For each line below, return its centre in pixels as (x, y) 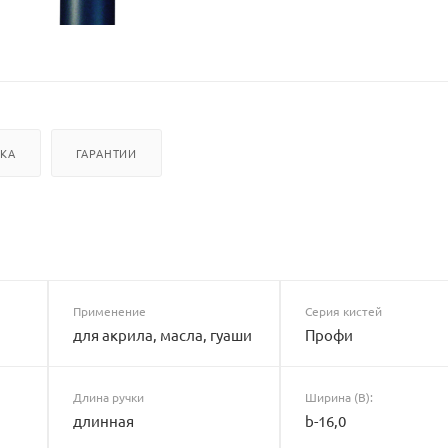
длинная (103, 420)
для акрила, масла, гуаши (162, 334)
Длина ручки (108, 396)
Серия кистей (344, 310)
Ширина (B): (339, 396)
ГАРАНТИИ (106, 152)
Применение (109, 310)
